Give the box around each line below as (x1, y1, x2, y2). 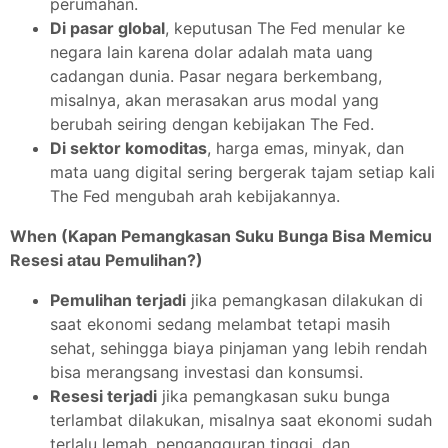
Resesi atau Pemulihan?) (10, 250, 203, 270)
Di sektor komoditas (50, 138, 207, 158)
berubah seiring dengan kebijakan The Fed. (50, 114, 374, 134)
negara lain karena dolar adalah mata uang (50, 42, 373, 62)
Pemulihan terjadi (50, 290, 186, 310)
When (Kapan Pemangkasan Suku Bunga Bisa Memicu (10, 226, 432, 246)
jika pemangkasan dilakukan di (186, 290, 423, 310)
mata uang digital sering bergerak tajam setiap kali (50, 162, 435, 182)
